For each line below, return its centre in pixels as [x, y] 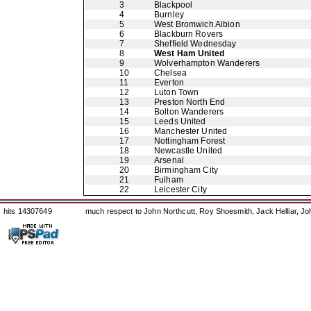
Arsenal [169, 160]
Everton [169, 83]
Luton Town [177, 92]
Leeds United [180, 121]
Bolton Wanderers [189, 112]
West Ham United [189, 53]
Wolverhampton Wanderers [207, 63]
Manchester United [191, 131]
